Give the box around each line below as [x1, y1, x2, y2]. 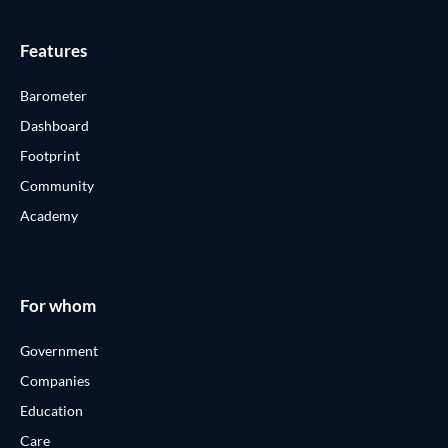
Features [20, 39, 87, 61]
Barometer [20, 86, 87, 104]
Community [20, 176, 94, 194]
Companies [20, 371, 90, 389]
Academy [20, 206, 78, 224]
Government [20, 341, 98, 359]
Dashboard [20, 116, 89, 134]
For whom [20, 294, 96, 316]
